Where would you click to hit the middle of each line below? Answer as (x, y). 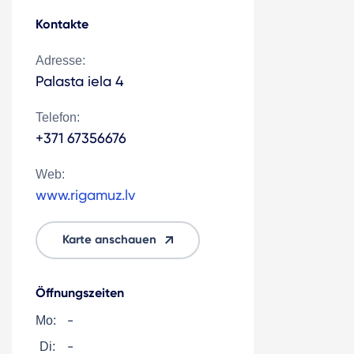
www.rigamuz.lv (85, 195)
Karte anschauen (109, 239)
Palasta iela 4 (79, 81)
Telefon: (58, 117)
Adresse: (60, 60)
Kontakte (62, 24)
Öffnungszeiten (80, 293)
